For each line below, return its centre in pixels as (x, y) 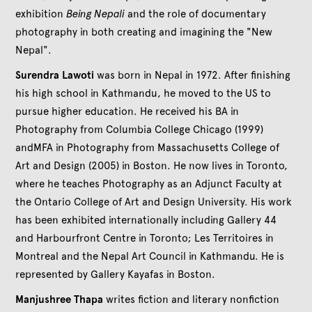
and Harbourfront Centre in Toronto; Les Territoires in (145, 238)
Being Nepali (96, 14)
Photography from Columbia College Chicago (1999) (140, 129)
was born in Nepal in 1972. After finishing (193, 75)
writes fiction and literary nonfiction (192, 299)
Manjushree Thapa (60, 299)
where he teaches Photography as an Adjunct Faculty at (149, 184)
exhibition (41, 14)
